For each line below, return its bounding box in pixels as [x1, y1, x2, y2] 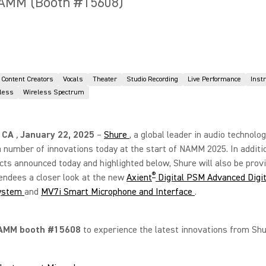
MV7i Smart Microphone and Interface [41, 186, 192, 198]
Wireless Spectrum [23, 88, 84, 97]
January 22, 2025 [20, 129, 94, 141]
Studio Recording [126, 75, 178, 84]
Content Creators [1, 75, 53, 84]
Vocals [63, 75, 83, 84]
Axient [126, 172, 152, 183]
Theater [93, 75, 117, 84]
